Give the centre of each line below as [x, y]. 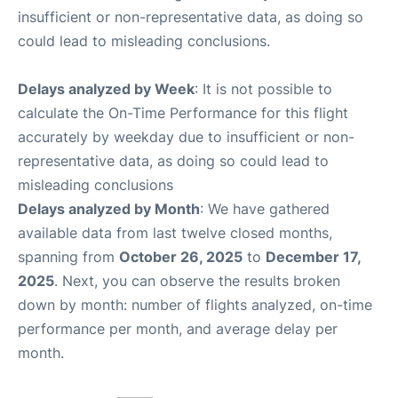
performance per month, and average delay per [178, 329]
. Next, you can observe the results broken [197, 281]
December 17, [313, 257]
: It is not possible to [263, 89]
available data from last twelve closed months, [175, 233]
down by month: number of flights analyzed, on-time [195, 305]
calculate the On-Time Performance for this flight [183, 113]
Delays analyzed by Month [109, 209]
